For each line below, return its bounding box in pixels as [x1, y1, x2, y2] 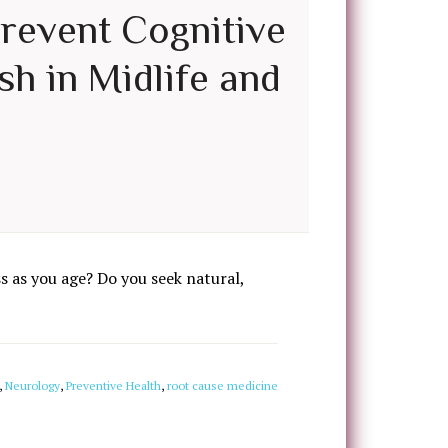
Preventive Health [66, 378, 161, 393]
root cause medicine [167, 378, 278, 393]
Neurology [5, 378, 60, 393]
